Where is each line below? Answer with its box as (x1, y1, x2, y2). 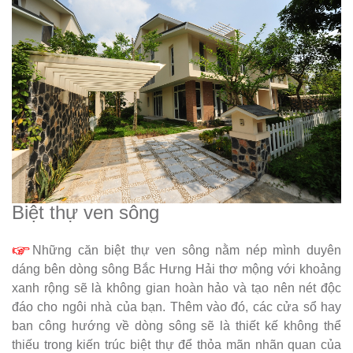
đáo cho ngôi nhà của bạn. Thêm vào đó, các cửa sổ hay (12, 300, 341, 314)
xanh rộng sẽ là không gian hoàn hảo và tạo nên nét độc (12, 281, 341, 295)
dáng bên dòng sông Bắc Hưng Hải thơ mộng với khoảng (12, 262, 341, 277)
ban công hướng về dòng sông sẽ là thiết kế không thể (12, 319, 341, 333)
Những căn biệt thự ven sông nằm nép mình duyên (32, 243, 341, 258)
